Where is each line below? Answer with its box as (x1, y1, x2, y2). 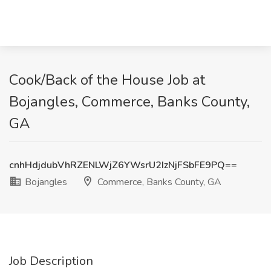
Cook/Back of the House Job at (9, 70, 205, 90)
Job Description (9, 253, 93, 269)
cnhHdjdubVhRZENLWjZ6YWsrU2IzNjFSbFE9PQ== (9, 158, 237, 172)
